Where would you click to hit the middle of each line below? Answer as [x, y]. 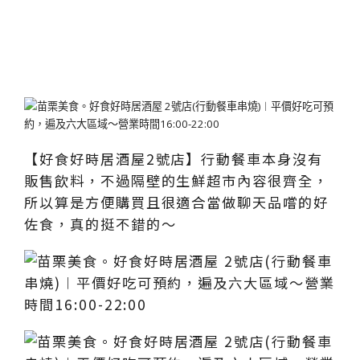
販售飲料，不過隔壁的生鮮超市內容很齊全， [177, 181]
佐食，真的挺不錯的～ [100, 224]
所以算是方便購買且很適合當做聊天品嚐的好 [177, 202]
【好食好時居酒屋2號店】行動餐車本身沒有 [174, 159]
